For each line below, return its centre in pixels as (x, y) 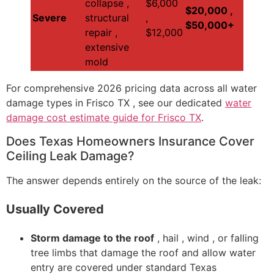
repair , (101, 33)
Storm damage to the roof (92, 238)
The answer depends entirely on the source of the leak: (134, 180)
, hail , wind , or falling (206, 238)
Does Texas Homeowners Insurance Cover (130, 141)
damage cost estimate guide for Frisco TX (104, 118)
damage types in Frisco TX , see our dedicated (116, 103)
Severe (50, 18)
